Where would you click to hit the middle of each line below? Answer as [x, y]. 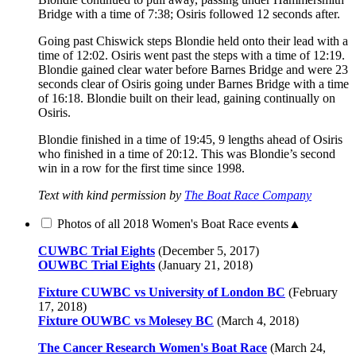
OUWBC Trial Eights [97, 265]
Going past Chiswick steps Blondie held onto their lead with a [193, 41]
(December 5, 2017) [207, 250]
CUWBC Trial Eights [97, 250]
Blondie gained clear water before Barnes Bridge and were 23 [193, 69]
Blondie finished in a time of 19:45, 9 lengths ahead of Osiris [190, 139]
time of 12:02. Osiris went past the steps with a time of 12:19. [192, 55]
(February [311, 292]
